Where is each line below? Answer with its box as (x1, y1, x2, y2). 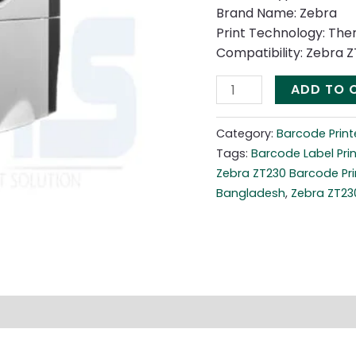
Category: (216, 125, 277, 141)
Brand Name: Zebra (216, 3, 337, 22)
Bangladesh (216, 184, 285, 201)
